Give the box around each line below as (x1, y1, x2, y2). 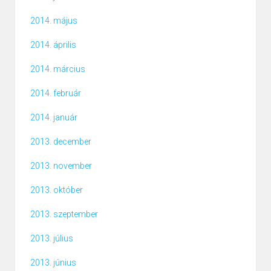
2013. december (30, 137, 91, 147)
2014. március (30, 64, 85, 74)
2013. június (30, 258, 76, 268)
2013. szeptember (30, 209, 98, 220)
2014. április (30, 40, 76, 50)
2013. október (30, 185, 83, 195)
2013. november (30, 161, 92, 171)
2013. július (30, 233, 73, 244)
